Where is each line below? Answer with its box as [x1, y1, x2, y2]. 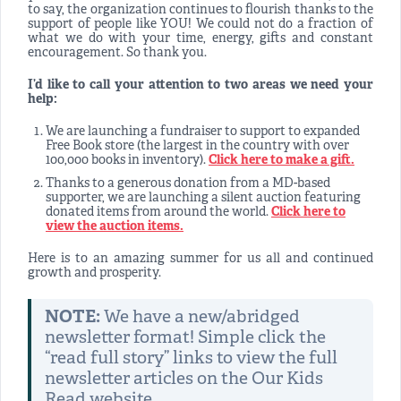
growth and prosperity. [28, 266, 161, 282]
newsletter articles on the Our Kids [45, 369, 323, 391]
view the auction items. [46, 219, 183, 235]
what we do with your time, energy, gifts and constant [28, 31, 373, 47]
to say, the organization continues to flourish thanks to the [28, 3, 373, 19]
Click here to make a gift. [209, 153, 354, 169]
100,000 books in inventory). [46, 153, 209, 169]
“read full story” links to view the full [45, 348, 337, 371]
